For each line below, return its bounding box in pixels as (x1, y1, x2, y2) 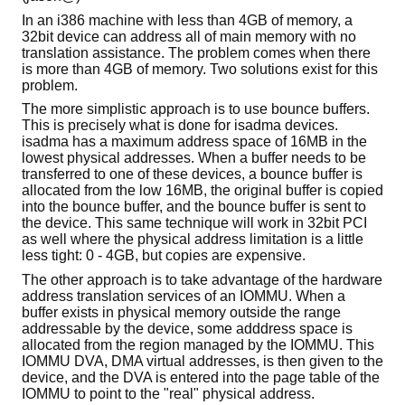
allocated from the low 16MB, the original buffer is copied (22, 183, 383, 199)
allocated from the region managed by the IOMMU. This (22, 336, 374, 353)
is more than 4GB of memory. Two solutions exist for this (22, 61, 378, 77)
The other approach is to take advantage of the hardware (22, 271, 382, 287)
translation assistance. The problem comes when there (22, 44, 371, 61)
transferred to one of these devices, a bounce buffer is (22, 166, 363, 183)
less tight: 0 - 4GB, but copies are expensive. (22, 248, 306, 264)
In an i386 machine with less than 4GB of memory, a (22, 12, 353, 28)
